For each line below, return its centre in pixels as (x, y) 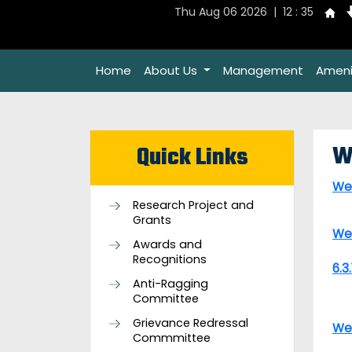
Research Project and (193, 205)
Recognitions (170, 259)
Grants (152, 220)
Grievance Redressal (191, 323)
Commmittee (172, 338)
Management (263, 70)
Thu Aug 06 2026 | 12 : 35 (244, 12)
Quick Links (192, 158)
